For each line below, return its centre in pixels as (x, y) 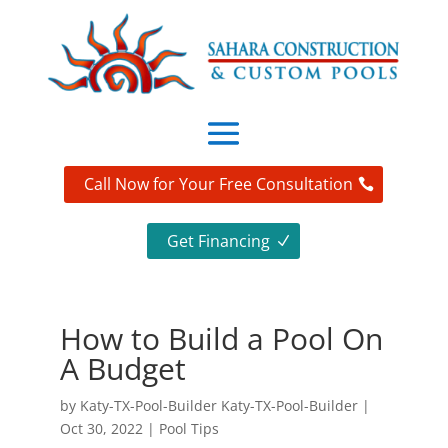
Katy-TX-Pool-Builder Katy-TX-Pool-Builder (218, 406)
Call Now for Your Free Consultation (219, 184)
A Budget (122, 369)
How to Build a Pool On (221, 339)
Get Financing (219, 240)
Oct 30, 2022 (101, 429)
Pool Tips (188, 429)
